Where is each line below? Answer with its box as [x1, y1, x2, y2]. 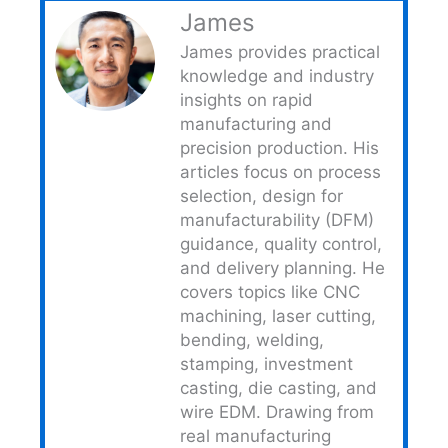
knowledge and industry [180, 65, 374, 86]
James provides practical [180, 41, 380, 62]
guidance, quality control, [180, 233, 382, 254]
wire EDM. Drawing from [180, 401, 374, 422]
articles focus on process [180, 161, 381, 182]
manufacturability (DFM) [180, 209, 374, 230]
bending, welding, [180, 329, 324, 350]
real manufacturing [180, 425, 331, 446]
